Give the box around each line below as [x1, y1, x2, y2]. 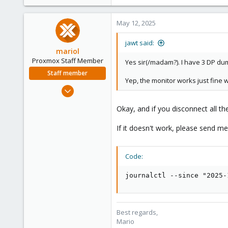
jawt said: [125, 38, 154, 47]
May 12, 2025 [117, 18, 156, 27]
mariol [55, 46, 79, 56]
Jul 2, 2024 [76, 82, 106, 92]
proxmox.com [64, 146, 106, 155]
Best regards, [117, 208, 158, 217]
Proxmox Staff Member [32, 56, 103, 65]
